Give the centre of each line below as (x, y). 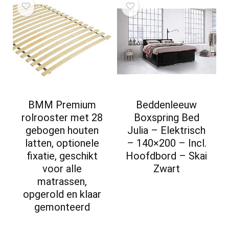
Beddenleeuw (167, 105)
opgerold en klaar (62, 194)
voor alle (62, 168)
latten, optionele (62, 143)
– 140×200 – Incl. (166, 143)
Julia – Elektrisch (167, 130)
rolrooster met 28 (62, 117)
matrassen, (62, 181)
